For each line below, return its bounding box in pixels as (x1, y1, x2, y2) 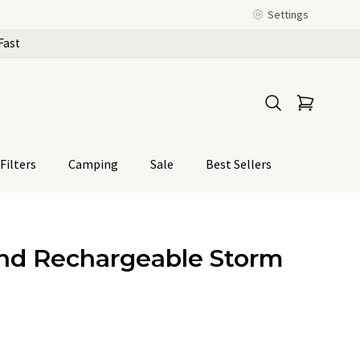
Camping (68, 156, 118, 172)
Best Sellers (206, 156, 272, 172)
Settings (268, 7, 309, 22)
